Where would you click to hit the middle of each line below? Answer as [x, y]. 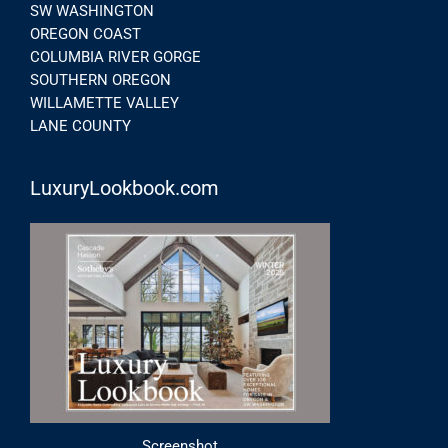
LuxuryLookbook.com [124, 188]
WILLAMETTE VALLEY [104, 102]
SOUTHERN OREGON [100, 79]
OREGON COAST [85, 33]
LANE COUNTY [80, 125]
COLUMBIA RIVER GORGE [115, 56]
